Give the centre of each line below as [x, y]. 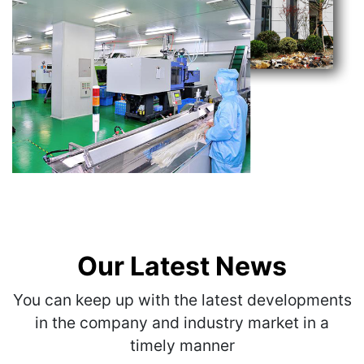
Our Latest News [182, 266]
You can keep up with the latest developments [182, 299]
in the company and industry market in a [182, 322]
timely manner [182, 345]
